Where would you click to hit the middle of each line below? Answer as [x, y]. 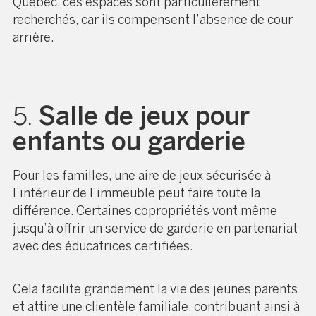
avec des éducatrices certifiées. [103, 246]
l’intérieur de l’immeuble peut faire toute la [136, 193]
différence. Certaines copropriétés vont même [145, 211]
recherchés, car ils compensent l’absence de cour [153, 19]
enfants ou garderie [129, 141]
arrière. [34, 37]
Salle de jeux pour [144, 116]
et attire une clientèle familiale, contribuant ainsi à [156, 306]
